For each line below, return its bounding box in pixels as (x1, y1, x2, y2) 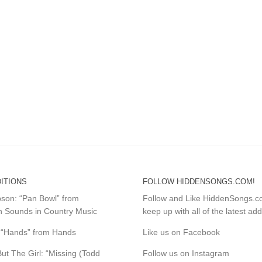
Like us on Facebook (142, 227, 220, 237)
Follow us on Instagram (142, 248, 229, 258)
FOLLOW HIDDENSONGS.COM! (142, 177, 255, 186)
